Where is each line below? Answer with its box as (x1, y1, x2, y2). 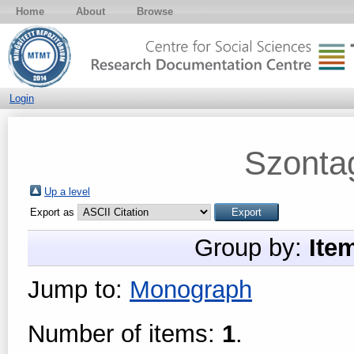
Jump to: (28, 276, 130, 303)
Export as (30, 206, 77, 218)
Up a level (44, 186, 90, 198)
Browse (137, 6, 173, 17)
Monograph (130, 276, 252, 303)
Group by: (194, 234, 309, 262)
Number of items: (28, 320, 222, 348)
